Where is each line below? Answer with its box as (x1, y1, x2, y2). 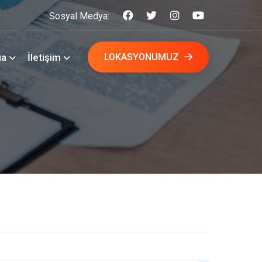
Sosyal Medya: (49, 11, 109, 22)
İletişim (27, 51, 61, 63)
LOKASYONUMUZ (104, 51, 181, 63)
